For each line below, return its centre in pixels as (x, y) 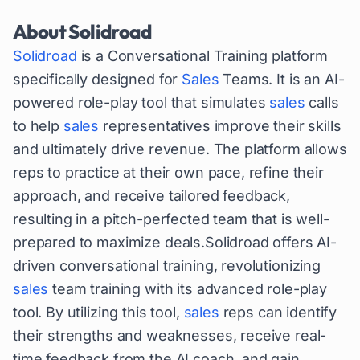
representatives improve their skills (220, 126)
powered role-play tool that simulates (141, 102)
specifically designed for (98, 79)
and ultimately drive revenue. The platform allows (180, 149)
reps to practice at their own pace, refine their (168, 172)
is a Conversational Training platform (202, 56)
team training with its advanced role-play (188, 289)
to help (38, 126)
